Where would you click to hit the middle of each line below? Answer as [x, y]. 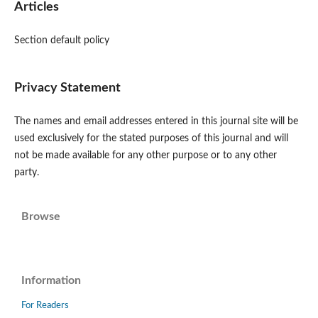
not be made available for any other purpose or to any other [145, 156]
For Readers [45, 306]
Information [51, 281]
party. [26, 173]
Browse [41, 217]
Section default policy [61, 41]
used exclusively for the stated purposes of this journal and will [151, 139]
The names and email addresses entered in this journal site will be [156, 122]
